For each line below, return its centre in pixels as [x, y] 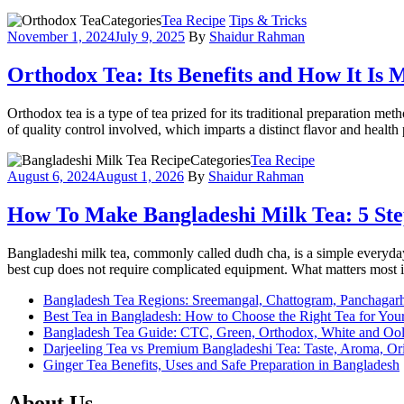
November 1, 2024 [61, 37]
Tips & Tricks [268, 21]
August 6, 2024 [51, 176]
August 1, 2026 [140, 176]
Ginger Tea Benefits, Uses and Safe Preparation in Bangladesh [221, 364]
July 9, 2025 [150, 37]
